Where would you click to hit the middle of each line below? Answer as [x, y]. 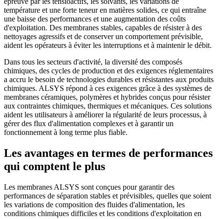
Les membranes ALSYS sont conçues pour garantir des [89, 187]
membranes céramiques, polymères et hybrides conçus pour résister [107, 97]
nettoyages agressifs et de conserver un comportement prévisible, [103, 36]
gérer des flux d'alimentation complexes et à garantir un [89, 123]
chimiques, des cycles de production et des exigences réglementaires [109, 70]
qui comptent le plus [55, 166]
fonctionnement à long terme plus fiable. [66, 132]
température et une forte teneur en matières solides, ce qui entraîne [105, 10]
